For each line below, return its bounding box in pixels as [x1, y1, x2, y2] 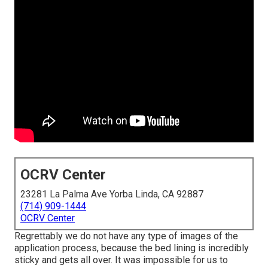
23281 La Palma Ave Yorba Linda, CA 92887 [20, 188, 203, 200]
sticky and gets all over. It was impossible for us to [14, 254, 228, 266]
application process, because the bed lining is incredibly [14, 242, 249, 254]
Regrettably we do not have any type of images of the [14, 230, 238, 242]
